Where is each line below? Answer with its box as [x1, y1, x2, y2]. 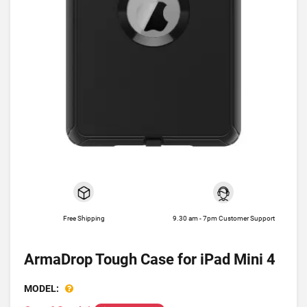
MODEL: [24, 283, 59, 294]
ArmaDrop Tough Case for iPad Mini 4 [24, 251, 275, 268]
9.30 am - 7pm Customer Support [172, 214, 275, 222]
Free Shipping [62, 214, 105, 222]
